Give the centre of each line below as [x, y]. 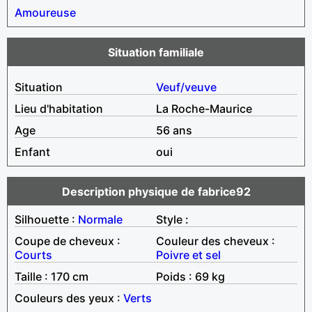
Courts [33, 255]
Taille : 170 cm [52, 276]
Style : [172, 219]
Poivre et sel [188, 255]
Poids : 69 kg [190, 276]
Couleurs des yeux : [69, 298]
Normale [100, 219]
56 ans [174, 130]
